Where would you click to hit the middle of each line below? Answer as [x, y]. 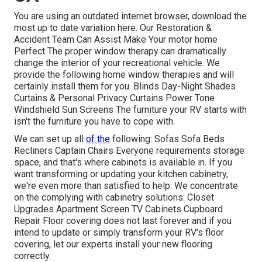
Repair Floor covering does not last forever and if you [123, 220]
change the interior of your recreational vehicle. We [117, 63]
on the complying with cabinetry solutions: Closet [114, 197]
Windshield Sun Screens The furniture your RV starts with [130, 109]
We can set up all [50, 139]
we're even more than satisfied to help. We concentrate [126, 185]
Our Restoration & [175, 27]
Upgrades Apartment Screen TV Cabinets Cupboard [118, 209]
